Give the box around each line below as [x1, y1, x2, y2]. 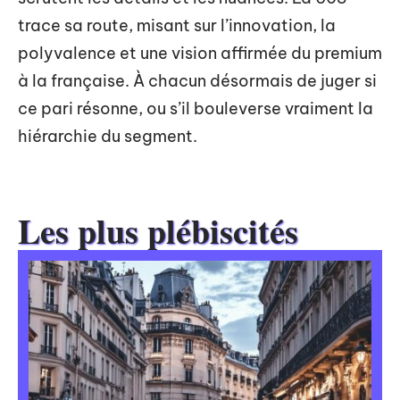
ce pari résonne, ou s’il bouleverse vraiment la [18, 98, 373, 119]
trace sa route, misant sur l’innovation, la [18, 15, 336, 36]
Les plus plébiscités [18, 206, 298, 255]
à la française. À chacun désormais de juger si [18, 71, 377, 91]
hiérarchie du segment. [18, 126, 197, 146]
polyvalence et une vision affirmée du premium [18, 43, 382, 63]
